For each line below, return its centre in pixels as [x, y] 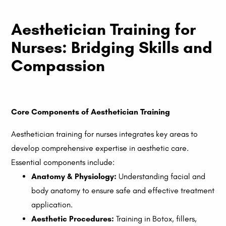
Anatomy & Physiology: [74, 177]
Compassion [58, 66]
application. [52, 205]
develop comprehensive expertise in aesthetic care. [100, 148]
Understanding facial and [161, 177]
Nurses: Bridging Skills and [112, 48]
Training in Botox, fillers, [156, 219]
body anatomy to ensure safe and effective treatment [123, 191]
